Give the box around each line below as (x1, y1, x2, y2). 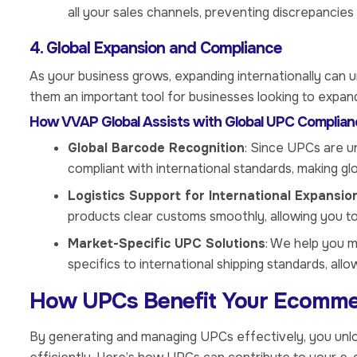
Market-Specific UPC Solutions (68, 235, 265, 253)
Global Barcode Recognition (68, 139, 245, 157)
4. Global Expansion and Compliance (29, 37, 281, 58)
